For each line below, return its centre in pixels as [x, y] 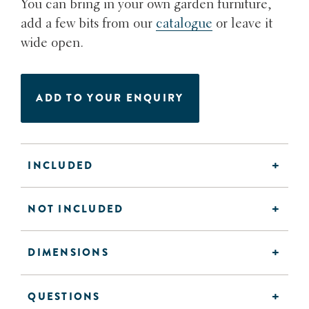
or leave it [243, 24]
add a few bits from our [89, 24]
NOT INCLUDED [76, 209]
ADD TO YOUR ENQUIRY [110, 98]
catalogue [185, 24]
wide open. [52, 43]
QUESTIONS [64, 296]
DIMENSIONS [68, 253]
